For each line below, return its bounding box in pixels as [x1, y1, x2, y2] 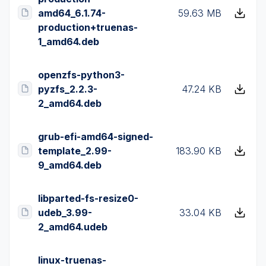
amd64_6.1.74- [38, 7, 106, 19]
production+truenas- [38, 21, 138, 33]
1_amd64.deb [38, 36, 99, 47]
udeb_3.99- [38, 207, 92, 218]
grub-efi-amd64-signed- [38, 131, 153, 142]
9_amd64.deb [38, 159, 102, 171]
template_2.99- [38, 145, 112, 157]
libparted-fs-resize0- [38, 192, 138, 204]
